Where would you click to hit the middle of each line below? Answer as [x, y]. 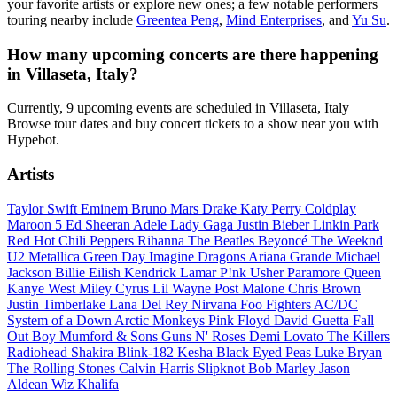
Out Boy [33, 336]
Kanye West [43, 288]
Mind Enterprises [274, 19]
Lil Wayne [183, 288]
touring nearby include [72, 19]
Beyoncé [284, 240]
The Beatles [223, 240]
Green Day [116, 256]
